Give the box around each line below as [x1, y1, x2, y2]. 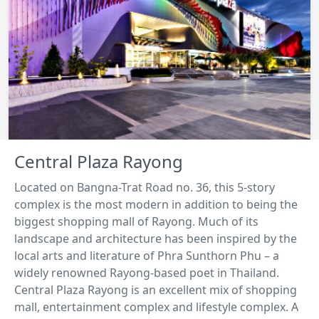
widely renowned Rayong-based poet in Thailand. [14, 265, 279, 281]
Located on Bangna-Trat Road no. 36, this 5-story [14, 179, 275, 196]
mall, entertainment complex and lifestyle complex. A [14, 299, 298, 315]
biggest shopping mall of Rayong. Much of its [14, 214, 258, 230]
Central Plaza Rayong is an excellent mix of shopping [14, 282, 297, 298]
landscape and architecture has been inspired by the [14, 231, 297, 247]
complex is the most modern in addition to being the [14, 197, 298, 213]
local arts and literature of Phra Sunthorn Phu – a [14, 248, 279, 264]
